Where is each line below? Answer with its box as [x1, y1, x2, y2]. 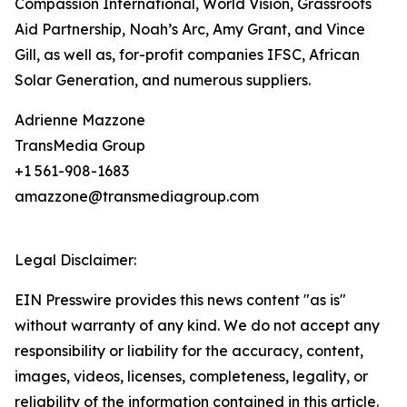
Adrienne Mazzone [15, 111, 145, 130]
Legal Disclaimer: [15, 251, 136, 270]
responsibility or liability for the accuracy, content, [15, 342, 363, 361]
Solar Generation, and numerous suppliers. [15, 71, 311, 90]
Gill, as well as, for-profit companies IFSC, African [15, 45, 360, 65]
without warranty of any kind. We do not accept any [15, 316, 380, 335]
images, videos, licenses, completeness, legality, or [15, 367, 368, 386]
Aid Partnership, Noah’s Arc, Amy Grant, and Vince [15, 20, 365, 39]
